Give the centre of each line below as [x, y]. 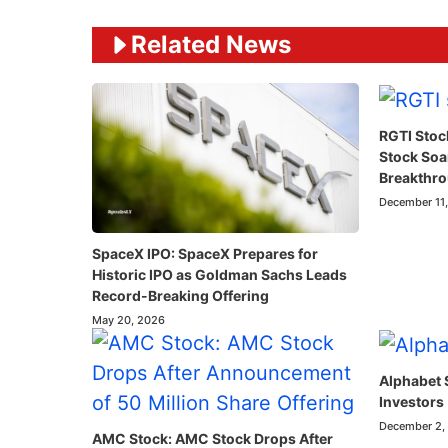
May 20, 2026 [128, 319]
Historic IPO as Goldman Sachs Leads [219, 274]
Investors [411, 401]
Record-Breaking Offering [180, 295]
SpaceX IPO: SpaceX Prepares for [205, 253]
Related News [211, 44]
